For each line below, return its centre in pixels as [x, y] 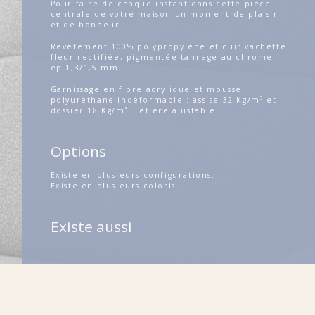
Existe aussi [91, 227]
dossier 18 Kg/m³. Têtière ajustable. [135, 110]
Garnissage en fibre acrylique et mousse [146, 89]
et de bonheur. [87, 24]
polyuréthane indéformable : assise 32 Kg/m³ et [163, 99]
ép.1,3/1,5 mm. [86, 67]
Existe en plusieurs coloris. [115, 185]
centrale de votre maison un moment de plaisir [164, 14]
